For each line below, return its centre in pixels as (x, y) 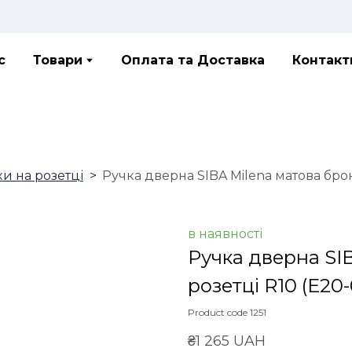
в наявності (225, 233)
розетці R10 (242, 285)
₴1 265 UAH (227, 341)
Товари (58, 60)
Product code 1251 (227, 312)
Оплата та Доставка (193, 60)
